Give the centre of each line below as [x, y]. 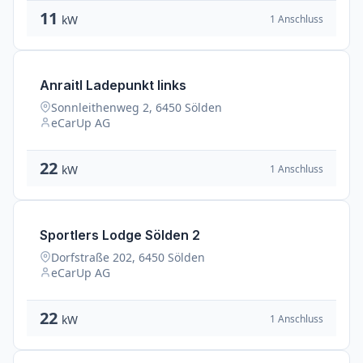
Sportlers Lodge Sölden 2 [120, 235]
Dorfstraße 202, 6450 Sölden [128, 257]
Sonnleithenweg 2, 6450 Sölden [137, 107]
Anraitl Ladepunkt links [113, 85]
